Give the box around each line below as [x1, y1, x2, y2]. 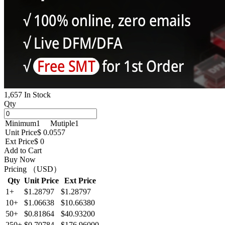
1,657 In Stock [4, 90, 51, 99]
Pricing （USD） [4, 164, 61, 173]
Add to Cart [4, 146, 42, 155]
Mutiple [50, 119, 75, 128]
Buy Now [4, 155, 36, 164]
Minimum [5, 119, 36, 128]
